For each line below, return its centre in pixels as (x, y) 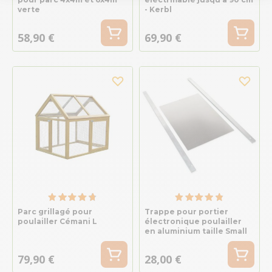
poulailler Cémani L (57, 221)
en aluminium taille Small (195, 231)
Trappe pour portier (186, 211)
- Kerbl (158, 9)
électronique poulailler (193, 221)
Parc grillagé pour (55, 211)
